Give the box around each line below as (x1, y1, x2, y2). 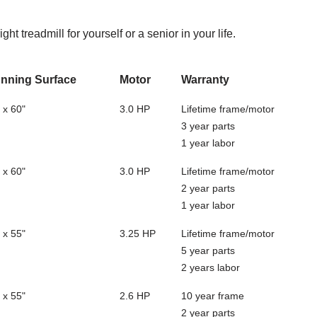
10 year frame (181, 289, 244, 301)
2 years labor (181, 261, 240, 273)
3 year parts (181, 120, 235, 132)
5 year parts (181, 244, 235, 256)
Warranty (181, 73, 229, 86)
